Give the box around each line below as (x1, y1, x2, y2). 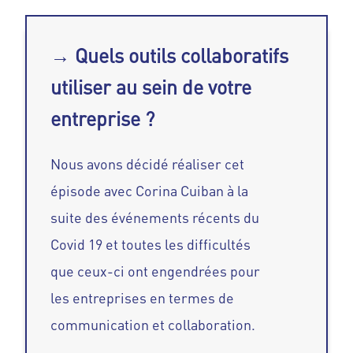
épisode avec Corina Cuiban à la (50, 182, 249, 200)
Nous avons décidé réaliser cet (50, 155, 245, 173)
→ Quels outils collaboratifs (50, 43, 289, 69)
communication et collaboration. (50, 316, 256, 334)
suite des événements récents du (50, 209, 260, 227)
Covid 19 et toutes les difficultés (50, 236, 251, 254)
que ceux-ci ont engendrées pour (50, 262, 261, 281)
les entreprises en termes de (50, 289, 235, 307)
